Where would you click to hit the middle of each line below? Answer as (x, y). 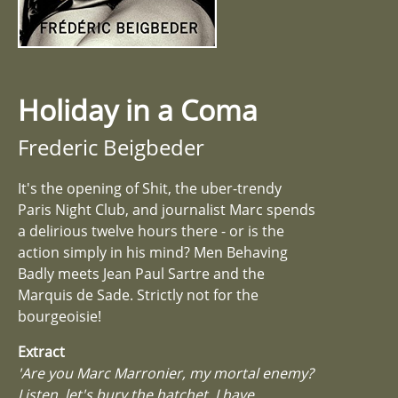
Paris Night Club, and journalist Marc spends (167, 209)
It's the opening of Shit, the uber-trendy (150, 188)
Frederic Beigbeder (111, 147)
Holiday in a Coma (138, 109)
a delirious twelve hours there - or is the (151, 231)
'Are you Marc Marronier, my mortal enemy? (166, 373)
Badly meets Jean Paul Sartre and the (141, 273)
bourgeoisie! (60, 316)
